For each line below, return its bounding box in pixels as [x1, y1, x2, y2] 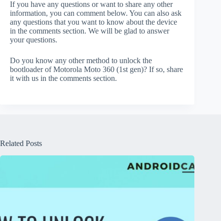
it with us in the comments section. [10, 74, 117, 83]
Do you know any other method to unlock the [10, 56, 152, 65]
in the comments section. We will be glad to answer [10, 27, 169, 36]
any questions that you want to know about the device [10, 18, 177, 27]
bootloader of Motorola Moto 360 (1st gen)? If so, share [10, 65, 183, 74]
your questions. [10, 36, 57, 44]
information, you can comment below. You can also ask [10, 9, 182, 18]
